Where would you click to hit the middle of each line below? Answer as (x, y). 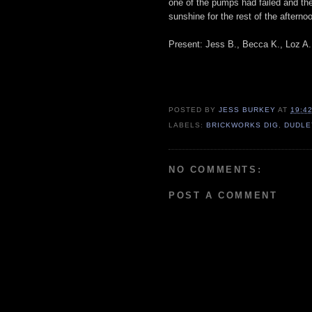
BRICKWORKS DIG (243, 125)
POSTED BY (194, 110)
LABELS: (188, 125)
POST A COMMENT (223, 196)
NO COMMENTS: (216, 169)
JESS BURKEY (248, 110)
